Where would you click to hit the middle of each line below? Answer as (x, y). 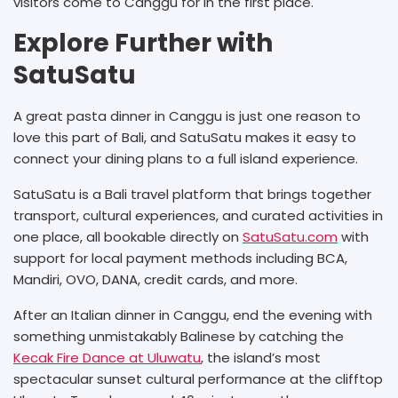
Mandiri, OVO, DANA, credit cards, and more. (155, 279)
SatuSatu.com (290, 236)
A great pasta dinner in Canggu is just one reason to (187, 115)
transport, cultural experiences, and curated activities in (198, 215)
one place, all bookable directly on (128, 236)
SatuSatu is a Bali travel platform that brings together (192, 194)
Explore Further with (143, 43)
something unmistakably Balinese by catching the (179, 336)
